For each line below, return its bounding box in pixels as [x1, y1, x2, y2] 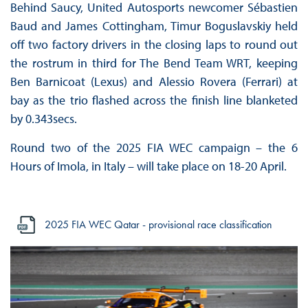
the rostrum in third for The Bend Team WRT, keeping [10, 55, 298, 71]
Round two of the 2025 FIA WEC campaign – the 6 [10, 140, 298, 156]
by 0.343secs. [10, 111, 77, 127]
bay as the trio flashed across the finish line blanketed [10, 92, 298, 109]
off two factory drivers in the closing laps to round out [10, 36, 298, 53]
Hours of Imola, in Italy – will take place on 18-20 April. [10, 158, 287, 175]
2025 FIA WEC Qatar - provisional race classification [44, 217, 272, 232]
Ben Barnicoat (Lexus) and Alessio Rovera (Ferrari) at [10, 74, 298, 90]
